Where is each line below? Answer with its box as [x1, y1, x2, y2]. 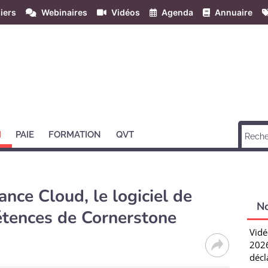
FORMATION [48, 129, 102, 140]
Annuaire [215, 7, 252, 17]
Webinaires [41, 7, 87, 17]
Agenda [162, 7, 193, 17]
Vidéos [111, 7, 140, 17]
